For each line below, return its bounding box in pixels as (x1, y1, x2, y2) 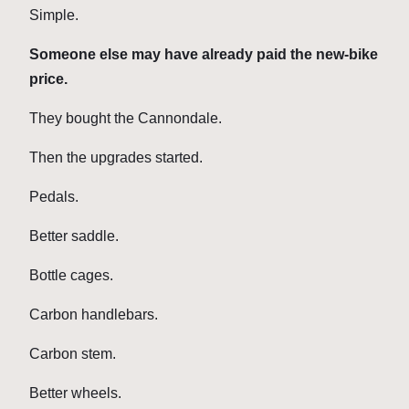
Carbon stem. (29, 346, 116, 362)
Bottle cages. (29, 267, 113, 284)
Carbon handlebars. (29, 307, 158, 323)
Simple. (29, 7, 79, 24)
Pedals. (29, 189, 79, 205)
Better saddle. (29, 228, 119, 245)
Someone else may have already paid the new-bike (29, 47, 378, 63)
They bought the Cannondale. (29, 110, 222, 127)
